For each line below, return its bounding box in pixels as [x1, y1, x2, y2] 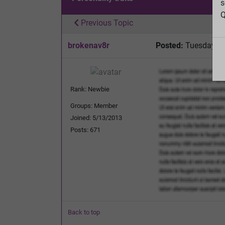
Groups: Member [70, 101, 118, 109]
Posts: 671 [70, 126, 100, 134]
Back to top [68, 208, 100, 216]
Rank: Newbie [70, 85, 109, 93]
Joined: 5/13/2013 [70, 114, 122, 122]
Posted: [156, 40, 183, 50]
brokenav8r [68, 40, 109, 50]
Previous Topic [79, 18, 133, 28]
